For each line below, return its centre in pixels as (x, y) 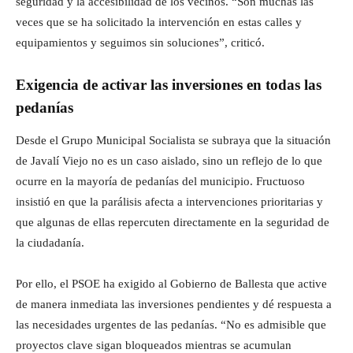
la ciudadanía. (50, 242)
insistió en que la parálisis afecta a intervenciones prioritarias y (169, 201)
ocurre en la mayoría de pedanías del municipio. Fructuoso (160, 181)
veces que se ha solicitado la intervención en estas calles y (159, 22)
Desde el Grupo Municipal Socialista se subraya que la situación (173, 140)
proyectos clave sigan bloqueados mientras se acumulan (154, 345)
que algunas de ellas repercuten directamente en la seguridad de (173, 222)
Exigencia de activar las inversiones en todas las (169, 84)
